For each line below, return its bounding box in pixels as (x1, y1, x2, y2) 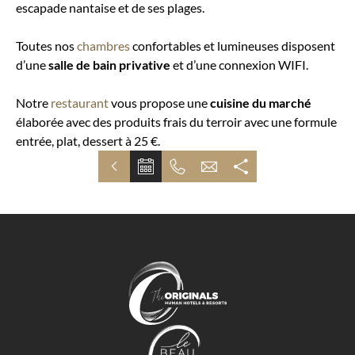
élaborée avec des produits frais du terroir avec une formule (16, 114, 337, 129)
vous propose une (109, 95, 210, 110)
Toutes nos (16, 38, 77, 53)
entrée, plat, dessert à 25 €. (16, 133, 160, 148)
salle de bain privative (48, 57, 170, 72)
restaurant (51, 95, 109, 110)
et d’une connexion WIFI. (170, 57, 308, 72)
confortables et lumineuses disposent (130, 38, 335, 53)
